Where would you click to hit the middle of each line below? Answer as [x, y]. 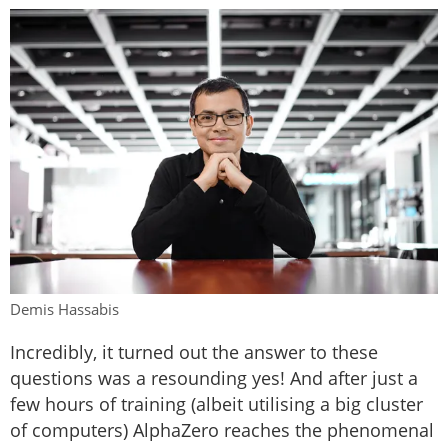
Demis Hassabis [64, 309]
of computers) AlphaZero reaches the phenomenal [222, 430]
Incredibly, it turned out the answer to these [194, 352]
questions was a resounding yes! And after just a [214, 378]
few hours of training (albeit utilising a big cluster [216, 404]
